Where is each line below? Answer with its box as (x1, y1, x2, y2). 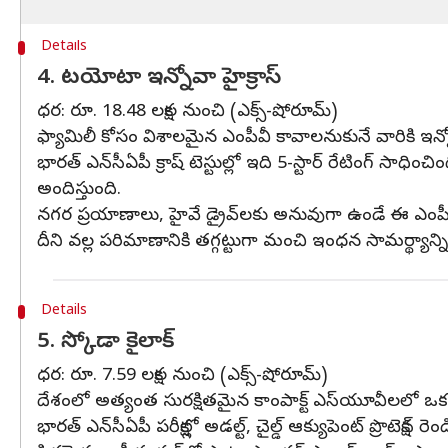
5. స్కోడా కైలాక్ (37, 328, 174, 358)
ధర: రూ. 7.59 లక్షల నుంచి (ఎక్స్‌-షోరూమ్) (37, 364, 328, 389)
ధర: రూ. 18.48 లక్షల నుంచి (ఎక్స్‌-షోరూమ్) (37, 100, 338, 125)
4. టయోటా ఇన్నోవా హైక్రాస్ (37, 64, 281, 94)
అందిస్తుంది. (37, 178, 121, 203)
